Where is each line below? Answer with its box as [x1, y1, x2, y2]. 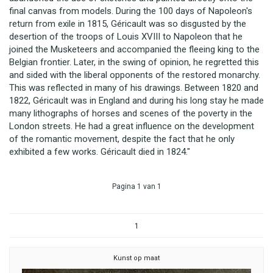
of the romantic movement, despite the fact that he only [9, 133, 235, 144]
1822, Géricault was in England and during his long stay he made [9, 95, 264, 106]
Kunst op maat [113, 254, 160, 262]
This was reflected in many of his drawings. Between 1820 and [9, 82, 258, 93]
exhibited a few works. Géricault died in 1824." [9, 146, 190, 157]
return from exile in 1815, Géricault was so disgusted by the [9, 18, 246, 29]
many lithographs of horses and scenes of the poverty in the [9, 108, 252, 119]
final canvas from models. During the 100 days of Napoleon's [9, 5, 252, 16]
